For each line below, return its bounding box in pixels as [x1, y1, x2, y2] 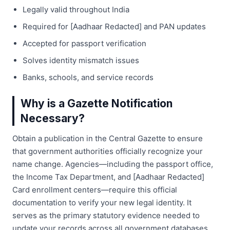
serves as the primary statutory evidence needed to [12, 210, 200, 220]
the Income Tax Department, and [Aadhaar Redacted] [12, 171, 204, 182]
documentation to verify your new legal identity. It [12, 197, 191, 207]
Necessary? [21, 111, 85, 125]
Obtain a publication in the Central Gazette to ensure [12, 133, 203, 143]
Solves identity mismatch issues [23, 55, 139, 65]
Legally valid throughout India [23, 4, 129, 14]
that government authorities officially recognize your [12, 146, 203, 156]
